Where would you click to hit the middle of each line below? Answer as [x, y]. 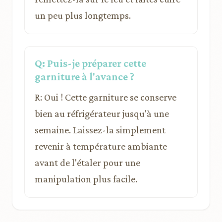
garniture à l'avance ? [84, 76]
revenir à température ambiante [101, 146]
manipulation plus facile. [86, 179]
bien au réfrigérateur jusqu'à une [102, 113]
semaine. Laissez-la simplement [100, 130]
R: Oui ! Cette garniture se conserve [106, 97]
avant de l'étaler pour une [87, 162]
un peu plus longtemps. [83, 15]
